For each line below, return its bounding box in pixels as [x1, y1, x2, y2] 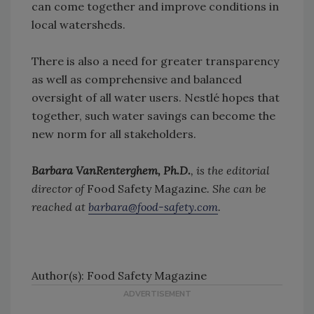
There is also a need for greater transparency [32, 54, 279, 69]
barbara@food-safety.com [88, 200, 218, 214]
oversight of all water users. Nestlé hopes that [32, 90, 280, 105]
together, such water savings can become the [32, 109, 275, 123]
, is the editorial [191, 163, 270, 178]
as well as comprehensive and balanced [32, 72, 242, 87]
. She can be [207, 182, 266, 196]
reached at [32, 200, 88, 214]
